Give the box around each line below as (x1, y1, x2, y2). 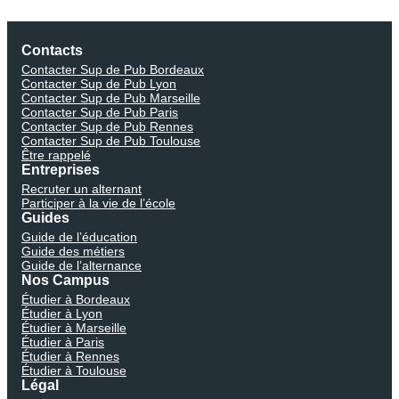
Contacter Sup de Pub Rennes (21, 118, 193, 134)
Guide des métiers (21, 243, 125, 258)
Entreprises (21, 161, 100, 177)
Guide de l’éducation (21, 229, 137, 244)
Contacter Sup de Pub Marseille (21, 90, 200, 105)
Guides (21, 209, 69, 225)
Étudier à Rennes (21, 348, 119, 363)
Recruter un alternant (21, 181, 142, 196)
